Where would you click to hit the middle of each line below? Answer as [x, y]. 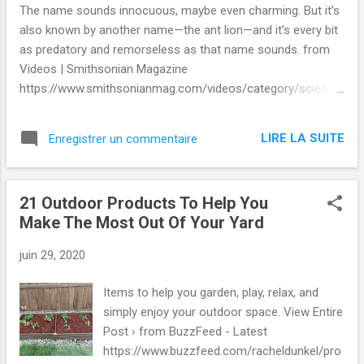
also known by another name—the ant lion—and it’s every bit [179, 30]
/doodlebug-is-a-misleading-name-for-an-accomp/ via [166, 108]
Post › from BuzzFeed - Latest [186, 332]
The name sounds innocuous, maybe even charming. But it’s [180, 10]
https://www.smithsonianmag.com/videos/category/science [180, 88]
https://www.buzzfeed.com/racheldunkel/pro [223, 351]
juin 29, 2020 [52, 255]
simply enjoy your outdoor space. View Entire [223, 312]
